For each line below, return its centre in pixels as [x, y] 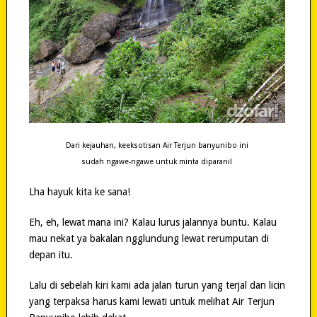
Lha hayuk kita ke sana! [79, 191]
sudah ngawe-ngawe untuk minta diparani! [157, 161]
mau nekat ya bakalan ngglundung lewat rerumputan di [149, 238]
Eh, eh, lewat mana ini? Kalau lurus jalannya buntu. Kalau [152, 222]
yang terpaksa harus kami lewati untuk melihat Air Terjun [151, 301]
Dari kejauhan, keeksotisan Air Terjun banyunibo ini [157, 145]
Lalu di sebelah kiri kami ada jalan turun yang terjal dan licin [157, 285]
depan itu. [51, 254]
